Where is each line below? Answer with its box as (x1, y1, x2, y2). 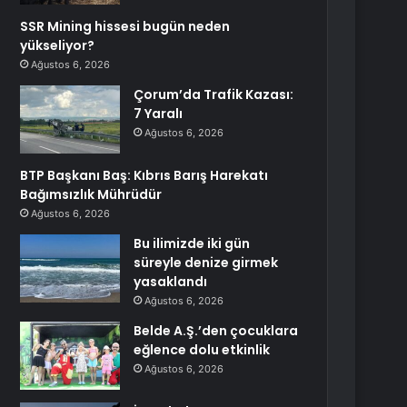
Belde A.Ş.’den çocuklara (134, 322, 299, 340)
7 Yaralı (134, 104, 184, 123)
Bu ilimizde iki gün (134, 234, 251, 253)
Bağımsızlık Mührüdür (20, 185, 163, 203)
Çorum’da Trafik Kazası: (134, 85, 294, 104)
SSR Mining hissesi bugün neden (20, 17, 231, 35)
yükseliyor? (20, 36, 95, 55)
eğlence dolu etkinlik (134, 341, 271, 359)
